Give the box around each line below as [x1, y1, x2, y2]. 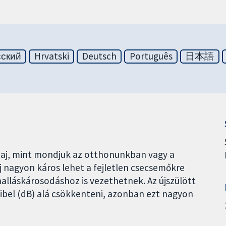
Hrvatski [34, 50, 69, 63]
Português [129, 50, 173, 63]
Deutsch [82, 50, 117, 63]
